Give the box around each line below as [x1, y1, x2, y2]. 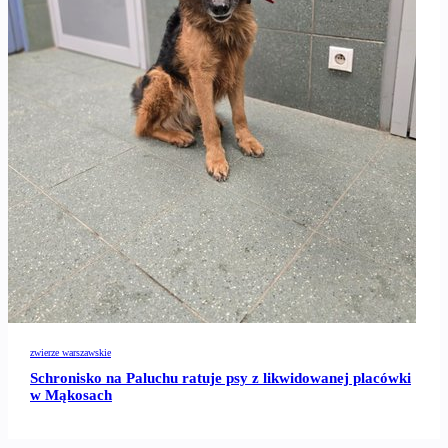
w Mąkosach [30, 387, 112, 404]
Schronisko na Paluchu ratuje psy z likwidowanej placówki [30, 370, 411, 387]
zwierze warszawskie [30, 346, 111, 358]
